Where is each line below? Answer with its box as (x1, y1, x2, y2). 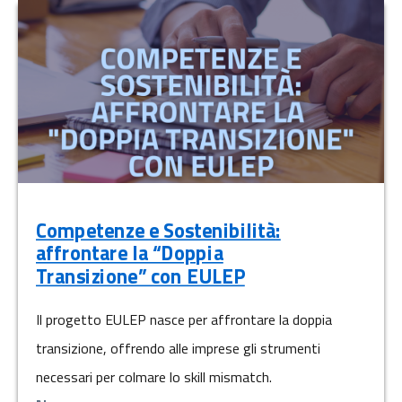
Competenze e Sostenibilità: (36, 214, 281, 247)
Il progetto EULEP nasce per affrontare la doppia (36, 309, 332, 331)
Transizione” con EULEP (36, 260, 245, 293)
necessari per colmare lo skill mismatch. (36, 366, 272, 389)
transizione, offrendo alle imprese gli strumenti (36, 337, 320, 360)
